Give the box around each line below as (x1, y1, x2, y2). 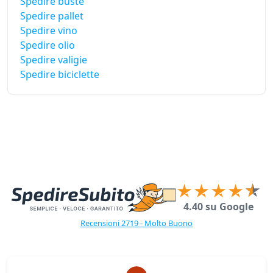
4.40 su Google (183, 200, 254, 214)
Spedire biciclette (20, 68, 99, 82)
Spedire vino (20, 24, 77, 38)
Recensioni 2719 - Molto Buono (80, 218, 193, 229)
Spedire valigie (20, 53, 87, 67)
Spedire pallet (20, 9, 83, 23)
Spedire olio (20, 38, 75, 52)
